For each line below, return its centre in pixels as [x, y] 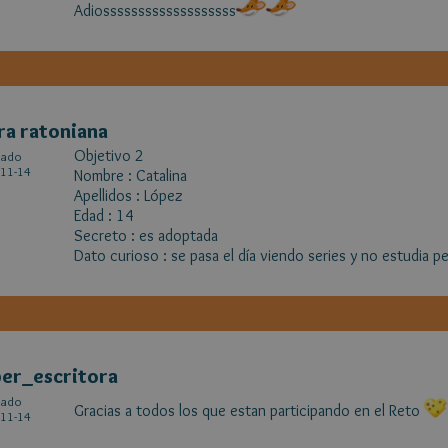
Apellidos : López [130, 195]
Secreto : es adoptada [148, 235]
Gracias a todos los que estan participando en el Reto [247, 410]
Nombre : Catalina [130, 175]
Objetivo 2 [111, 155]
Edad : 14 [104, 215]
